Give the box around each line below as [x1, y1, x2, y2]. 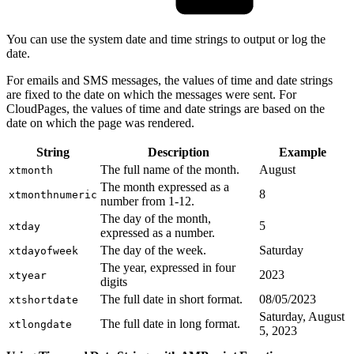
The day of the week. [100, 243, 206, 257]
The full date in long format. [100, 316, 240, 330]
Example [278, 145, 326, 159]
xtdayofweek [9, 244, 78, 257]
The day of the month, [100, 211, 211, 225]
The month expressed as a [100, 179, 229, 194]
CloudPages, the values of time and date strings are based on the [6, 101, 325, 115]
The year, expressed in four [100, 260, 235, 274]
